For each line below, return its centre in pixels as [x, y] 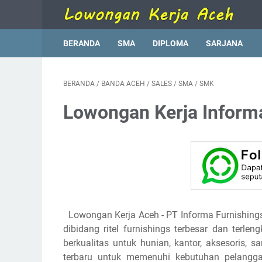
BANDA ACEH [123, 84]
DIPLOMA [170, 43]
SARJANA [224, 43]
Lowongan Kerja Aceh [114, 215]
